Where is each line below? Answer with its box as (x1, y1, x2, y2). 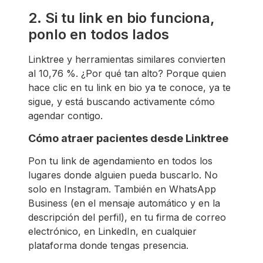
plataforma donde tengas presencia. (28, 239, 188, 251)
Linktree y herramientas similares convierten (28, 53, 225, 65)
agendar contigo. (28, 109, 103, 122)
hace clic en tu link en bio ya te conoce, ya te (28, 81, 231, 93)
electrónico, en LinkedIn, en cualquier (28, 225, 197, 237)
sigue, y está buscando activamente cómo (28, 95, 215, 107)
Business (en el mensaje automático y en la (28, 197, 220, 209)
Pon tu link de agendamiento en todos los (28, 154, 213, 167)
